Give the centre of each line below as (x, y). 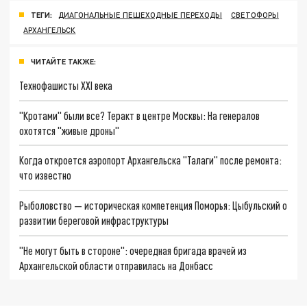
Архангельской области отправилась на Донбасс (116, 265)
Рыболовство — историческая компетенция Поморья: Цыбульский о (153, 205)
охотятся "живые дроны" (70, 130)
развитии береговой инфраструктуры (94, 220)
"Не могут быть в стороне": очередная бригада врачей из (133, 250)
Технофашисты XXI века (66, 85)
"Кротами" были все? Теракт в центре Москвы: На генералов (140, 115)
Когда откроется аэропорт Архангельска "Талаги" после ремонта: (151, 160)
